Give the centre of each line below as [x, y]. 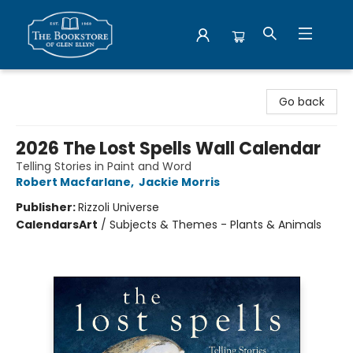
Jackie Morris [179, 182]
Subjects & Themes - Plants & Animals [216, 225]
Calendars [47, 225]
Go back [302, 102]
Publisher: [47, 207]
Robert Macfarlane [73, 182]
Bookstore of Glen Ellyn [74, 84]
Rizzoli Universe [119, 207]
